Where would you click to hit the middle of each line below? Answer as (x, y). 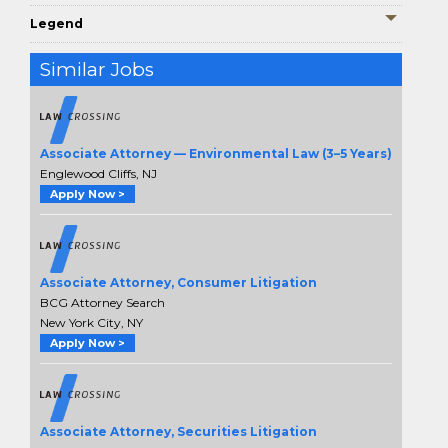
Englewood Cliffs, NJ (98, 174)
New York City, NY (91, 323)
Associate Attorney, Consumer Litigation (178, 283)
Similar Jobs (97, 69)
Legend (56, 23)
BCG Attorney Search (102, 303)
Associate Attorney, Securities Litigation (178, 432)
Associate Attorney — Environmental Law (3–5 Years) (216, 154)
